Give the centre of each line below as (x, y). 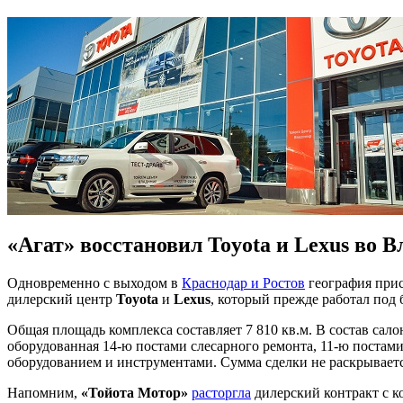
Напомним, (44, 392)
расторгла (221, 392)
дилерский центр (62, 299)
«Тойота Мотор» (134, 392)
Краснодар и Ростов (243, 282)
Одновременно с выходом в (94, 282)
